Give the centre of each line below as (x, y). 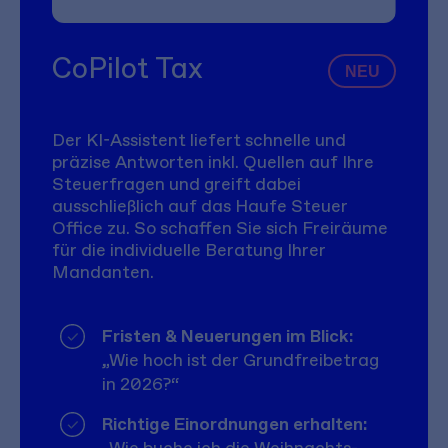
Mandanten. (103, 271)
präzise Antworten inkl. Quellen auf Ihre (213, 161)
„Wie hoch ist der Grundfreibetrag (240, 360)
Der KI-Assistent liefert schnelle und (199, 139)
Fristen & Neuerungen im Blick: (227, 336)
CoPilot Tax (127, 68)
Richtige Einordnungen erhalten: (234, 424)
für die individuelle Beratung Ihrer (189, 249)
